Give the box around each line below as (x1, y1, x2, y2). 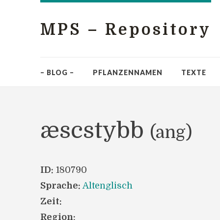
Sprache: (40, 181, 81, 191)
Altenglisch (82, 181, 133, 191)
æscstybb (40, 118, 150, 143)
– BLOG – (40, 68, 74, 77)
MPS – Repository (40, 21, 211, 39)
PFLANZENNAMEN (93, 68, 163, 77)
